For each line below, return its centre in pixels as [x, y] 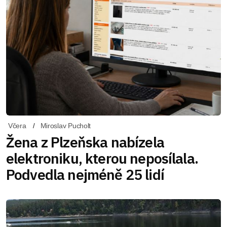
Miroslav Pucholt [66, 126]
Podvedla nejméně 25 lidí [85, 175]
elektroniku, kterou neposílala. [102, 159]
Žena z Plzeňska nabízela [85, 142]
